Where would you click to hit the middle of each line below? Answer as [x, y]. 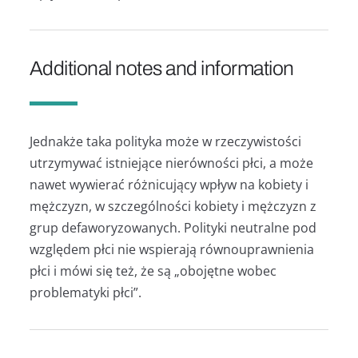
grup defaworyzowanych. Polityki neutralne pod [173, 227]
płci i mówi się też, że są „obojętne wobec [153, 270]
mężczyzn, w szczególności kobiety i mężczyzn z [173, 206]
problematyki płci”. [85, 292]
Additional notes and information [161, 69]
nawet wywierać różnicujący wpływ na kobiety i [169, 184]
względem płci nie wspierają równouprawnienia [171, 249]
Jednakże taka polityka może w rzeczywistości [165, 141]
